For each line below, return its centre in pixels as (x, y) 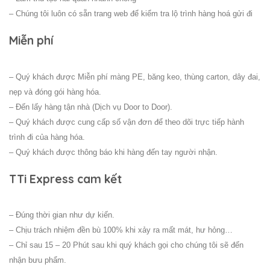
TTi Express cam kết (65, 179)
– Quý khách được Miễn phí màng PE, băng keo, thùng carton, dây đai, (135, 77)
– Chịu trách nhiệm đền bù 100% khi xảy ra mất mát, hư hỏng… (121, 230)
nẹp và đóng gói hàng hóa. (55, 92)
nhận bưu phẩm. (38, 260)
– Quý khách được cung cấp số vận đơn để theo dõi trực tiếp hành (127, 122)
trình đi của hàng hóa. (47, 137)
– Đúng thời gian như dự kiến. (62, 215)
